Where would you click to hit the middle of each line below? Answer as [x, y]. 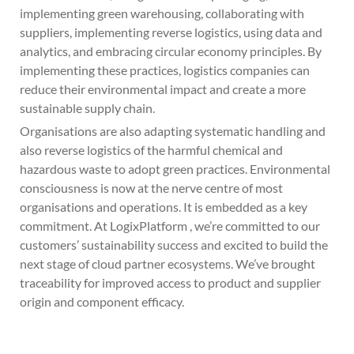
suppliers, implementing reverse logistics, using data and [171, 32]
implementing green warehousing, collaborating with [162, 13]
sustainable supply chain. [87, 108]
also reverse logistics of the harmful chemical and [151, 150]
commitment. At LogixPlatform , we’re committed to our [170, 226]
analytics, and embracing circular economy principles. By [171, 51]
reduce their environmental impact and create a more [163, 89]
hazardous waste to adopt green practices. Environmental [175, 169]
